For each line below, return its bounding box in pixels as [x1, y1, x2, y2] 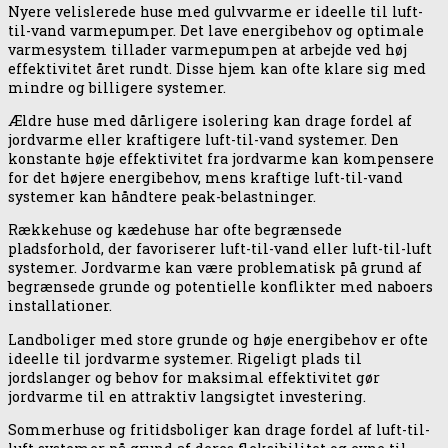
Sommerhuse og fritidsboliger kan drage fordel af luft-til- [8, 419, 430, 439]
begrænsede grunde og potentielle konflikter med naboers [8, 277, 433, 297]
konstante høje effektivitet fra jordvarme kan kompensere [8, 149, 434, 169]
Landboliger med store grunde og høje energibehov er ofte [8, 329, 428, 349]
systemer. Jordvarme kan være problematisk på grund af [8, 258, 422, 278]
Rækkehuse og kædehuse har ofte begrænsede [8, 220, 342, 240]
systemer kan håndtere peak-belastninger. [8, 187, 316, 207]
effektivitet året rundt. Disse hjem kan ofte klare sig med [8, 59, 426, 79]
